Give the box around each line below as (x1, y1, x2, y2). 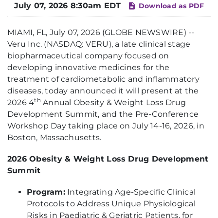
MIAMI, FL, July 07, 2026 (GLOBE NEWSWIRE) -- (7, 28, 195, 37)
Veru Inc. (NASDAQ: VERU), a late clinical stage (7, 39, 191, 49)
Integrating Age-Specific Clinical (65, 187, 196, 197)
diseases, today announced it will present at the (7, 86, 199, 95)
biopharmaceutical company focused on (7, 51, 169, 60)
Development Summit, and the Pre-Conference (7, 109, 199, 119)
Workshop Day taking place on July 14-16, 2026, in (7, 121, 204, 130)
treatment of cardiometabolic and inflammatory (7, 74, 200, 84)
